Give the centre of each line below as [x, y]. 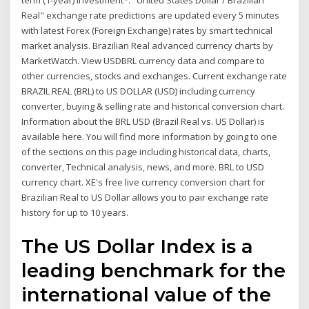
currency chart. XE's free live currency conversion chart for [143, 182]
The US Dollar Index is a [138, 246]
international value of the [147, 294]
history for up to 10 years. [75, 213]
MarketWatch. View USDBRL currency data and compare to [143, 61]
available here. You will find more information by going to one [150, 137]
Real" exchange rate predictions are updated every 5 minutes [151, 16]
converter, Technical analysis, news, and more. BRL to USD [143, 167]
